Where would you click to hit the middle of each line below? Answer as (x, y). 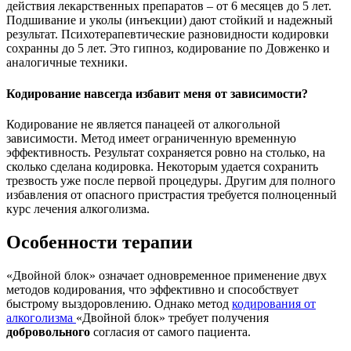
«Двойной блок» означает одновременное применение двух (166, 275)
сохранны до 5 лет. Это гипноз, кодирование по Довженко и (168, 49)
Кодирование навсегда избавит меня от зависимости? (157, 93)
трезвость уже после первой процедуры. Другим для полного (171, 180)
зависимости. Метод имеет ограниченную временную (151, 138)
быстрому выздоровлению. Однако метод (119, 303)
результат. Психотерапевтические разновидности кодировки (168, 34)
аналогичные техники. (67, 63)
